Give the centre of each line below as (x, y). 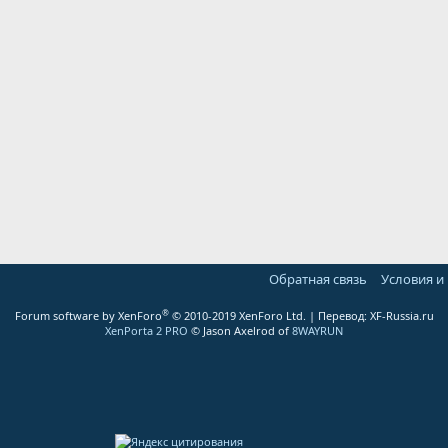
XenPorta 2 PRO (146, 330)
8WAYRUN (317, 330)
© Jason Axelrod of (240, 330)
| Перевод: (337, 315)
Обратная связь (317, 279)
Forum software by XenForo (88, 315)
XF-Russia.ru (401, 315)
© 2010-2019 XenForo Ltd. (238, 315)
